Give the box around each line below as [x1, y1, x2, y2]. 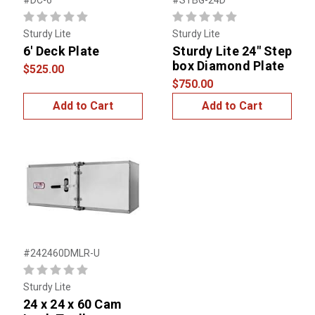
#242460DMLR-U [23, 247, 100, 259]
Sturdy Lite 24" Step [172, 44, 292, 59]
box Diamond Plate [172, 58, 285, 74]
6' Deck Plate [23, 44, 100, 59]
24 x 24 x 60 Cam [23, 297, 122, 312]
